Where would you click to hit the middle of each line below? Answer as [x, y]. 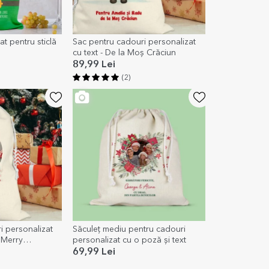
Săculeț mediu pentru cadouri [129, 229]
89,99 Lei [94, 65]
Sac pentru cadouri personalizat [134, 42]
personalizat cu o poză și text [130, 240]
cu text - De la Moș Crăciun [125, 53]
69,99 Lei [94, 252]
